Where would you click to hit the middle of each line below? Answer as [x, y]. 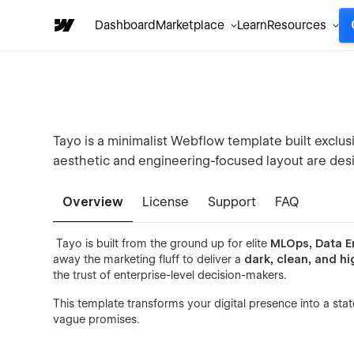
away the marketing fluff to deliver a [149, 259]
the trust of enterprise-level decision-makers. [170, 275]
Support [232, 202]
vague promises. [97, 319]
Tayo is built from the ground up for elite [162, 243]
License [166, 202]
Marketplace [190, 25]
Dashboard [125, 25]
